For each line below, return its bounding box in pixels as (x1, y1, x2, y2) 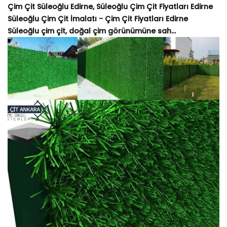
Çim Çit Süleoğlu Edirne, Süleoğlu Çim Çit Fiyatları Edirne (8, 2, 213, 12)
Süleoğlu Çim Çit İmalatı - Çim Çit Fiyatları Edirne (8, 14, 188, 24)
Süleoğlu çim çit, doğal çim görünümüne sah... (8, 26, 176, 36)
